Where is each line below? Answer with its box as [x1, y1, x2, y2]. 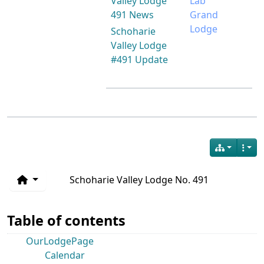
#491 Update [111, 53, 168, 66]
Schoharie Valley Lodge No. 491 [69, 173, 209, 186]
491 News [111, 8, 154, 21]
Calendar [45, 249, 85, 262]
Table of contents [7, 211, 126, 230]
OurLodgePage [26, 235, 94, 247]
